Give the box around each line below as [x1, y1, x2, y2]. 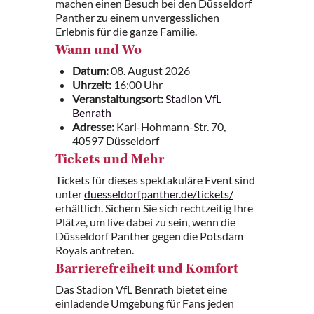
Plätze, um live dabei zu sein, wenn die [55, 215, 235, 228]
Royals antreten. [55, 243, 134, 257]
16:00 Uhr [111, 78, 163, 91]
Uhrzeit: [72, 78, 111, 91]
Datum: [72, 64, 109, 77]
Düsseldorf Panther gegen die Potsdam [55, 229, 243, 243]
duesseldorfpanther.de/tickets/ [84, 187, 233, 200]
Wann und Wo [55, 44, 142, 58]
